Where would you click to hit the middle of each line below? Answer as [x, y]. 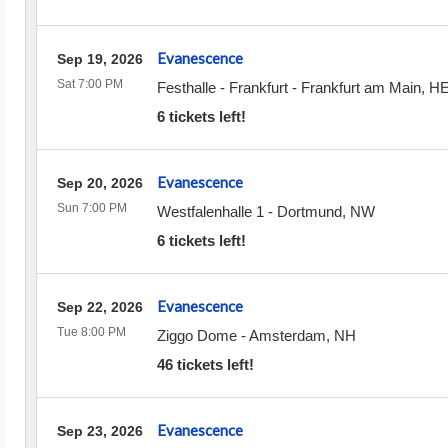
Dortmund [309, 211]
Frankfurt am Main [360, 87]
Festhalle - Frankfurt [222, 87]
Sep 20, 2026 [99, 183]
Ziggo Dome [196, 335]
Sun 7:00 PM [91, 208]
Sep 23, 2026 [99, 431]
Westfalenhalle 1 [210, 211]
